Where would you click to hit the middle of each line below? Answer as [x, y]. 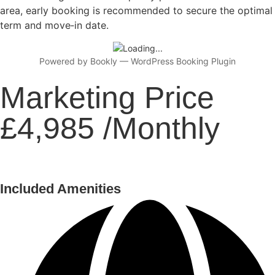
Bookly [104, 61]
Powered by [65, 61]
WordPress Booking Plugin [183, 61]
